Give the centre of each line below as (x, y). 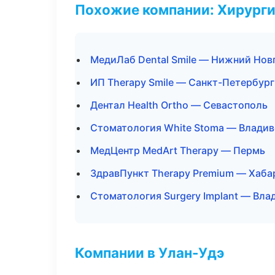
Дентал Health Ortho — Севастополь (179, 105)
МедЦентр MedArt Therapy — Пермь (178, 150)
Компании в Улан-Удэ (149, 253)
